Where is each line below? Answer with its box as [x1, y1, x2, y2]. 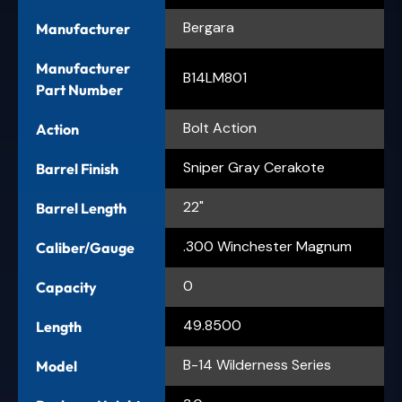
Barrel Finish [36, 159, 118, 178]
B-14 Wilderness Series [183, 354, 331, 374]
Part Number [36, 80, 123, 99]
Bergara [183, 17, 234, 37]
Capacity [36, 277, 97, 296]
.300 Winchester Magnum [183, 236, 352, 256]
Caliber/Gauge [36, 238, 135, 257]
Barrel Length [36, 198, 127, 217]
